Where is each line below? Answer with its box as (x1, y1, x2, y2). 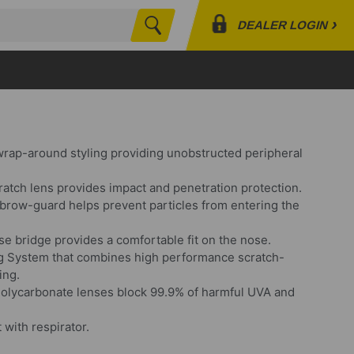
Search (167, 26, 206, 40)
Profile (262, 63, 302, 77)
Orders (262, 87, 304, 100)
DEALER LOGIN (235, 18, 330, 32)
